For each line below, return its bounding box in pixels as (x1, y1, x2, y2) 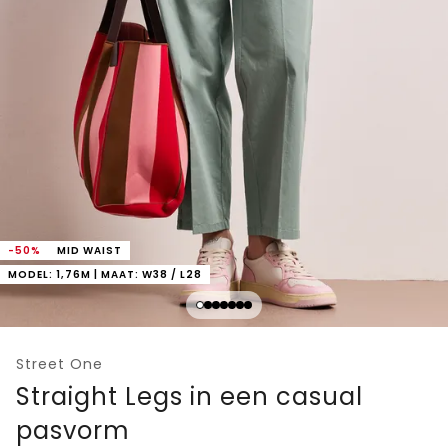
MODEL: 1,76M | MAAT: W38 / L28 (8, 266, 202, 282)
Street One (16, 353, 103, 374)
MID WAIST (57, 242, 122, 258)
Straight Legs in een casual (16, 379, 363, 413)
